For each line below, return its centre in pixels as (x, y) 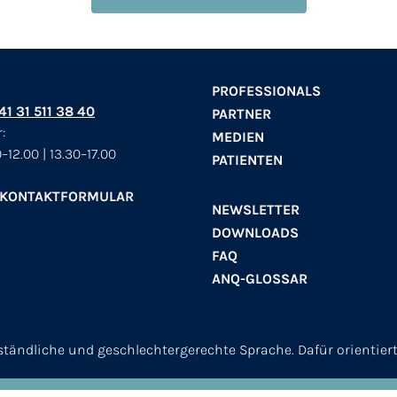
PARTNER (241, 113)
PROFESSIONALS (266, 90)
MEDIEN (238, 136)
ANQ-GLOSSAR (260, 278)
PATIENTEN (247, 160)
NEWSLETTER (256, 209)
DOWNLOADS (255, 232)
